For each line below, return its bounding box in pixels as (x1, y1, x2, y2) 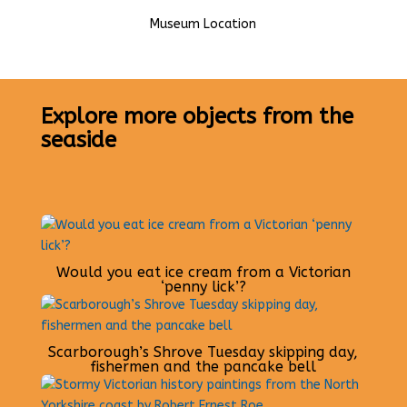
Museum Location (150, 15, 257, 32)
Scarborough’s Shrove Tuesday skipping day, (48, 342, 359, 361)
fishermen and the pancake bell (90, 357, 317, 375)
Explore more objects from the (40, 103, 353, 129)
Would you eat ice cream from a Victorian (55, 263, 351, 281)
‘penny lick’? (160, 277, 246, 295)
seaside (40, 126, 116, 153)
